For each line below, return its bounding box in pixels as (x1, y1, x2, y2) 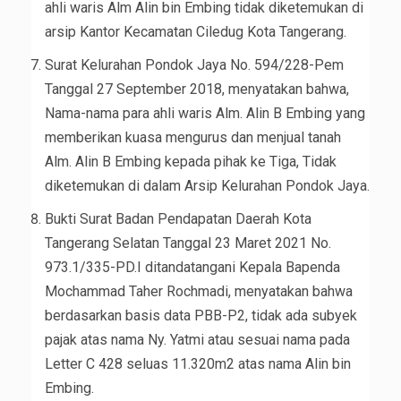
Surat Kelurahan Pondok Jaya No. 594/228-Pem (45, 56, 344, 74)
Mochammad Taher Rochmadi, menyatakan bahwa (45, 283, 353, 301)
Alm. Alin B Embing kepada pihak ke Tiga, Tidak (45, 153, 337, 171)
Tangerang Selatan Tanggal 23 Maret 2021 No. (45, 235, 331, 252)
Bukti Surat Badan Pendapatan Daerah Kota (45, 210, 311, 228)
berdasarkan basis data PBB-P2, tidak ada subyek (45, 307, 357, 325)
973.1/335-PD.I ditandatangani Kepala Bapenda (45, 259, 340, 277)
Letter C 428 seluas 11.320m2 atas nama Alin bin (45, 355, 351, 373)
